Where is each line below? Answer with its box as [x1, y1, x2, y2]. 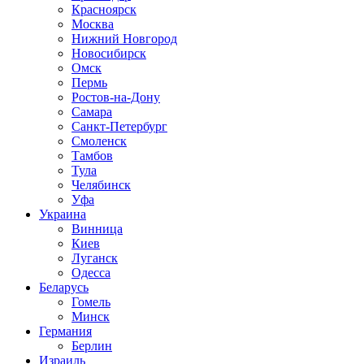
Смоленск [71, 134, 127, 149]
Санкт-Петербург [71, 119, 167, 134]
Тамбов [71, 149, 113, 163]
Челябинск [71, 178, 131, 193]
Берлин [71, 339, 112, 353]
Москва [71, 17, 114, 32]
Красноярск [71, 2, 136, 17]
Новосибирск [71, 46, 146, 61]
